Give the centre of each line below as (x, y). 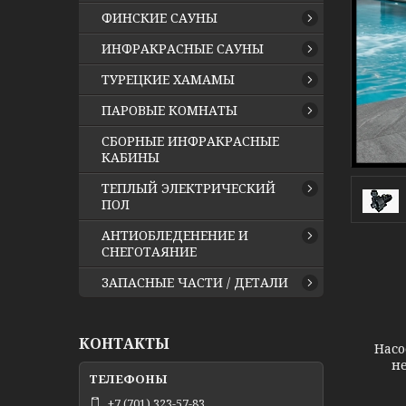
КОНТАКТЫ (124, 343)
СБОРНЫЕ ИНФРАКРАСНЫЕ (190, 141)
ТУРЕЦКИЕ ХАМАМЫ (168, 79)
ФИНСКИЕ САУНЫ (159, 18)
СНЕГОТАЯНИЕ (149, 251)
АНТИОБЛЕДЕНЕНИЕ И (175, 235)
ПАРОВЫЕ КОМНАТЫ (169, 110)
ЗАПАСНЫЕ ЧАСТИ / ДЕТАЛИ (195, 282)
